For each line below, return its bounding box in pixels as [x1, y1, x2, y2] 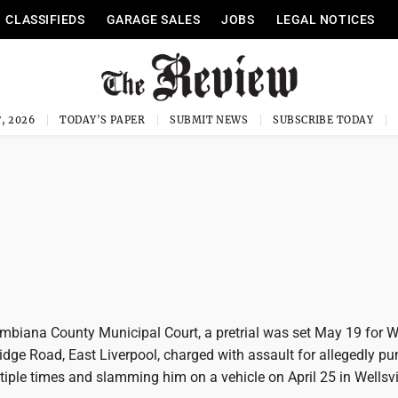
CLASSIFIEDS [5, 12, 85, 27]
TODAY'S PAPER [60, 114, 146, 126]
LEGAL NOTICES [275, 12, 375, 27]
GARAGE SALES [106, 12, 201, 27]
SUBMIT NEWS [170, 114, 249, 126]
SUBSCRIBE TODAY [273, 114, 373, 126]
